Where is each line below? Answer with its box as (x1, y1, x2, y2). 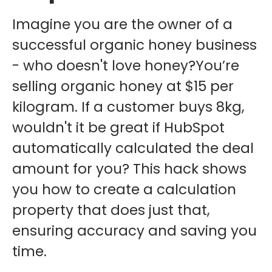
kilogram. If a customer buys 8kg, (12, 97, 245, 117)
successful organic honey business (12, 35, 257, 55)
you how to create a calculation (12, 179, 236, 199)
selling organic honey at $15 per (12, 76, 234, 96)
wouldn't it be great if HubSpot (12, 117, 225, 137)
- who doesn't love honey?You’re (12, 55, 239, 75)
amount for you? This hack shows (12, 158, 246, 178)
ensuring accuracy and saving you (12, 220, 257, 240)
